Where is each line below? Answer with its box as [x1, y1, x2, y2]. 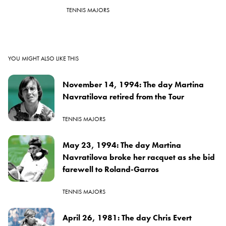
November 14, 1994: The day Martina [63, 79, 204, 90]
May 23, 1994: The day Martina [63, 139, 181, 150]
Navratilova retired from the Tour [63, 91, 184, 102]
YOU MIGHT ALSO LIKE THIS [8, 54, 79, 63]
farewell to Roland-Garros [63, 163, 159, 175]
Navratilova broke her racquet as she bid [63, 151, 215, 162]
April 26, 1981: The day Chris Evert [63, 212, 192, 223]
